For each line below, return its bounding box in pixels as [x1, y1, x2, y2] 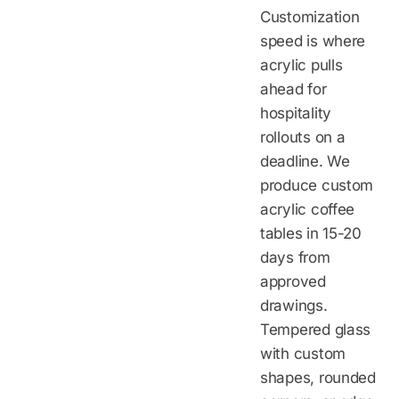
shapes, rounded [260, 368, 376, 387]
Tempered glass [260, 320, 371, 338]
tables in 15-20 [260, 224, 362, 242]
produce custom [260, 175, 374, 194]
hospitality [260, 103, 332, 122]
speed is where [260, 31, 366, 50]
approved [260, 272, 326, 290]
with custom [260, 344, 346, 362]
